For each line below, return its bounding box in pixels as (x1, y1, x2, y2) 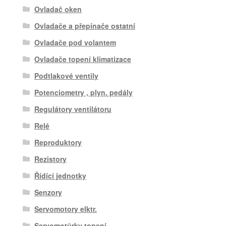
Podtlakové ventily (34, 70, 98, 81)
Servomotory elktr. (34, 203, 97, 214)
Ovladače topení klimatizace (34, 53, 131, 64)
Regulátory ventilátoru (34, 103, 111, 114)
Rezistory (34, 153, 67, 164)
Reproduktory (34, 137, 82, 147)
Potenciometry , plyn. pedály (34, 87, 133, 97)
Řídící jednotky (34, 170, 86, 181)
